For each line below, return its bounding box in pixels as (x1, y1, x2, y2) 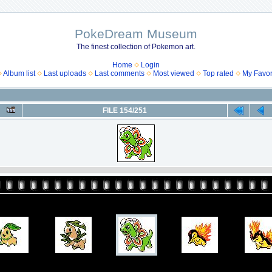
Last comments (95, 69, 144, 78)
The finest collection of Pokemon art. (76, 42, 195, 51)
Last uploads (44, 69, 86, 78)
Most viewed (153, 69, 194, 78)
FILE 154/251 (103, 106, 147, 115)
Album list (3, 69, 35, 78)
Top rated (203, 69, 234, 78)
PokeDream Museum (75, 27, 197, 41)
